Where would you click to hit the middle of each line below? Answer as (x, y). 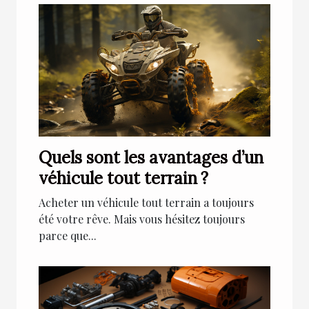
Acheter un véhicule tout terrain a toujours (146, 203)
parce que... (68, 236)
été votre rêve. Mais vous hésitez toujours (142, 219)
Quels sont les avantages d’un (151, 158)
